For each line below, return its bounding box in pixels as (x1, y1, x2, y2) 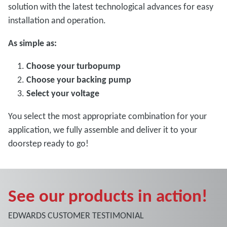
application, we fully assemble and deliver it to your (8, 124, 197, 135)
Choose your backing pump (26, 74, 131, 85)
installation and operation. (8, 15, 106, 26)
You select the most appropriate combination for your (8, 110, 207, 122)
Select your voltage (26, 88, 99, 99)
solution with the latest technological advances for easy (8, 1, 213, 12)
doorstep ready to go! (8, 138, 89, 149)
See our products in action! (8, 185, 207, 206)
